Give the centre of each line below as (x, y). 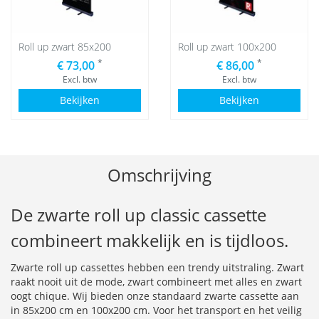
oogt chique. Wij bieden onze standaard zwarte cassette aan (155, 296)
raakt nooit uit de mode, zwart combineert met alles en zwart (156, 282)
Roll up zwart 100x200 (227, 47)
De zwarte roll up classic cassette (138, 215)
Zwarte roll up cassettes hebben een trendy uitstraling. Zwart (157, 268)
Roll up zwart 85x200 (65, 47)
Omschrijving (159, 175)
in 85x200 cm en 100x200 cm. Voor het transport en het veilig (156, 310)
